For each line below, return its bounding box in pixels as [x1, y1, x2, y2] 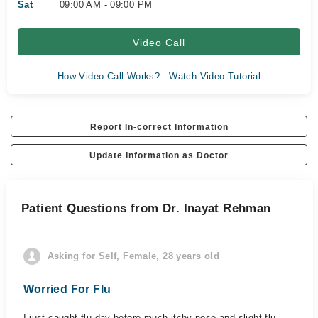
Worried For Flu [23, 283, 111, 295]
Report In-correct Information [89, 122, 229, 132]
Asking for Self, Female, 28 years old [47, 251, 219, 261]
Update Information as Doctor [89, 150, 229, 160]
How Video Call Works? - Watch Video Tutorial [57, 71, 261, 82]
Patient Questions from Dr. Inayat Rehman [21, 202, 271, 215]
